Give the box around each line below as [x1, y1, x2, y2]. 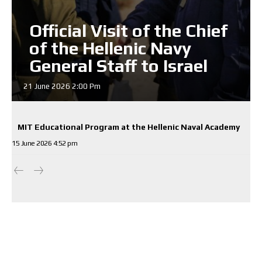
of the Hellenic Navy [29, 37, 191, 58]
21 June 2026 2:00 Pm [23, 81, 101, 91]
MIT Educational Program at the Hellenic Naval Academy [18, 122, 240, 132]
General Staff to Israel [29, 55, 208, 76]
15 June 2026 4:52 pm [12, 139, 77, 147]
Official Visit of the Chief [29, 20, 227, 41]
